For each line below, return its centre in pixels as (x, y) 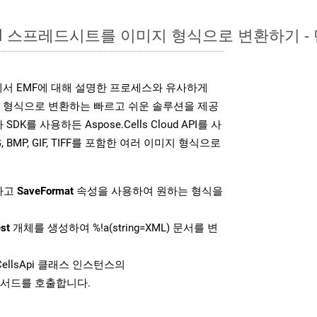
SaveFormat (45, 191)
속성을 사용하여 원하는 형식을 (148, 191)
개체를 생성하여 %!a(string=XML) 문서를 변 (114, 227)
